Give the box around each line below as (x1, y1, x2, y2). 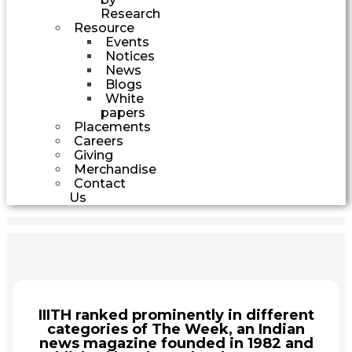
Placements (74, 119, 151, 134)
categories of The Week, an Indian (47, 320, 305, 338)
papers (101, 104, 145, 120)
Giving (74, 147, 113, 163)
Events (105, 34, 149, 49)
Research (101, 5, 160, 21)
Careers (74, 133, 123, 148)
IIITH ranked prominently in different (38, 306, 314, 324)
